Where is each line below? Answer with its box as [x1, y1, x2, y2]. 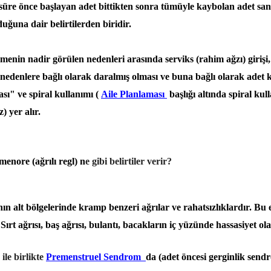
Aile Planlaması [101, 88, 167, 99]
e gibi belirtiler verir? [85, 155, 172, 166]
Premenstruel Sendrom [46, 251, 146, 262]
